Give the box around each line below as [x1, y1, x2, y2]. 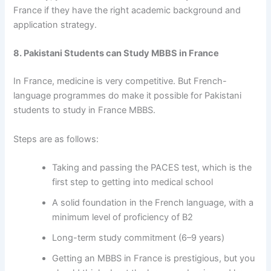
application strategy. [13, 19, 97, 30]
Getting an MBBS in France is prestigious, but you [52, 252, 255, 264]
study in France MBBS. [63, 105, 156, 116]
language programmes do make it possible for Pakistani [13, 90, 242, 102]
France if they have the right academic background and [13, 5, 241, 16]
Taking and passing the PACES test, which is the [52, 162, 252, 173]
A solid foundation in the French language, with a [52, 197, 254, 208]
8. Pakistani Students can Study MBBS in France [13, 48, 220, 59]
